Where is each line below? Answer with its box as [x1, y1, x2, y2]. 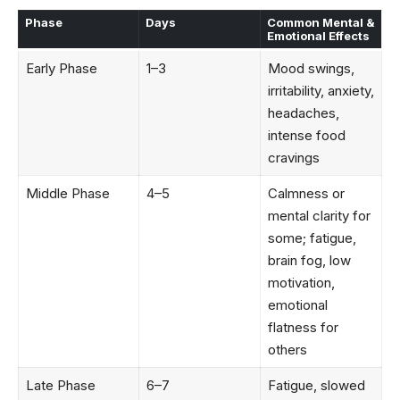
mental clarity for [267, 207, 371, 225]
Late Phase [25, 377, 96, 395]
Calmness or [267, 185, 345, 203]
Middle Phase [25, 185, 110, 203]
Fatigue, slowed [267, 377, 365, 395]
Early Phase [25, 60, 97, 78]
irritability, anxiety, [267, 82, 374, 100]
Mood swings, [267, 60, 354, 78]
